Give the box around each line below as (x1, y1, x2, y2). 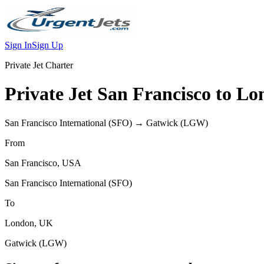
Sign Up (32, 40, 63, 50)
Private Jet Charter (5, 60, 73, 70)
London (5, 217, 34, 228)
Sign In (5, 40, 32, 50)
